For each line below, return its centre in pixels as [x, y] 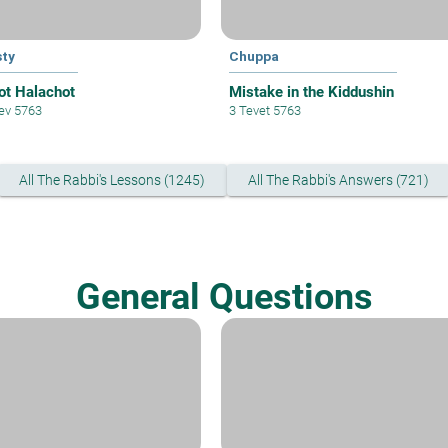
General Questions [224, 297]
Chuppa [253, 56]
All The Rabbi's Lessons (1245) [112, 180]
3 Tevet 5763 [264, 111]
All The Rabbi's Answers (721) [338, 180]
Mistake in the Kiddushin [311, 92]
